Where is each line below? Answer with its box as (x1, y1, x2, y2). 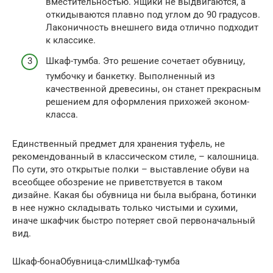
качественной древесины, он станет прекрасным (46, 83, 261, 94)
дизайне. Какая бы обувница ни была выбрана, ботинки (12, 189, 257, 200)
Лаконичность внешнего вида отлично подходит (46, 22, 258, 34)
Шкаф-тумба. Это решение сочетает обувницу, (46, 55, 245, 66)
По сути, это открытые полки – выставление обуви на (12, 163, 249, 175)
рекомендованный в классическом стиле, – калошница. (12, 151, 259, 162)
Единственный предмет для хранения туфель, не (12, 138, 225, 149)
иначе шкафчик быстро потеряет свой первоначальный (12, 214, 255, 226)
